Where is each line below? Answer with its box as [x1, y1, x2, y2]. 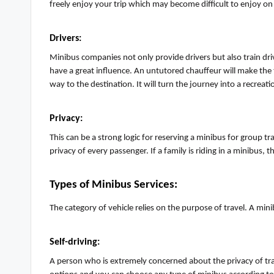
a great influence [69, 67, 130, 76]
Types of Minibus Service [50, 179, 169, 191]
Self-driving [50, 237, 97, 248]
